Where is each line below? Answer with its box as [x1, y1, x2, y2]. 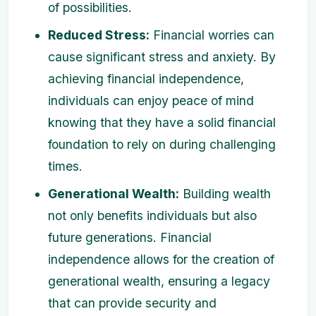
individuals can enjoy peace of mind [48, 93, 254, 108]
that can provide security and [48, 296, 217, 310]
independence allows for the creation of [48, 252, 274, 267]
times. [48, 159, 83, 174]
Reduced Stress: [48, 28, 150, 42]
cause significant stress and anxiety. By [48, 49, 276, 64]
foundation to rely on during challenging [48, 137, 276, 152]
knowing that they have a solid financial [48, 115, 276, 130]
